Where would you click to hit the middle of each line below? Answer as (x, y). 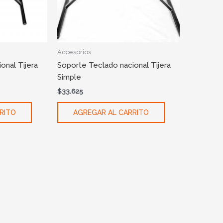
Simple (69, 77)
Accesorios (74, 52)
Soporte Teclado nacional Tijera (114, 65)
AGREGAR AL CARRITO (111, 113)
